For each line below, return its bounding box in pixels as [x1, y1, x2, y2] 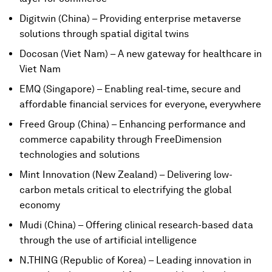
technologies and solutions [19, 149, 140, 160]
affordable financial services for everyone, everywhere [19, 98, 261, 110]
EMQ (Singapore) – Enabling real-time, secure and [19, 83, 241, 95]
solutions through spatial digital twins [19, 28, 189, 39]
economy [19, 199, 60, 211]
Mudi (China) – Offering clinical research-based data [19, 219, 253, 231]
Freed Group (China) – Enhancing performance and [19, 118, 246, 130]
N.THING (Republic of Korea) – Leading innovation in [19, 254, 251, 266]
